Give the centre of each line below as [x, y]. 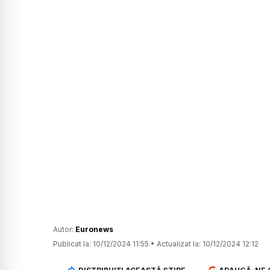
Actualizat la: [179, 244]
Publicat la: [72, 244]
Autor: [64, 230]
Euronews [94, 230]
